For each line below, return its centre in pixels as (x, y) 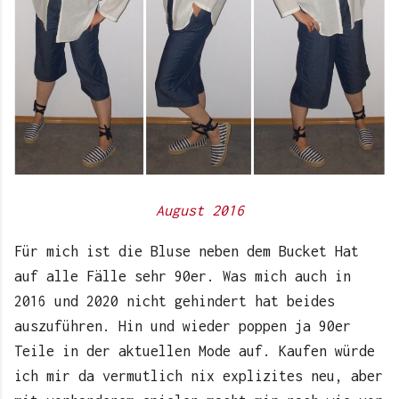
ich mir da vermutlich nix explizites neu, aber (199, 376)
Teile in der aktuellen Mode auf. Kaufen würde (195, 351)
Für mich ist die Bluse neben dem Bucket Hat (187, 252)
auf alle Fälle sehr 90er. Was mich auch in (183, 277)
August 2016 (199, 211)
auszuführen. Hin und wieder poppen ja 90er (183, 326)
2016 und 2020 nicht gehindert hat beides (175, 301)
